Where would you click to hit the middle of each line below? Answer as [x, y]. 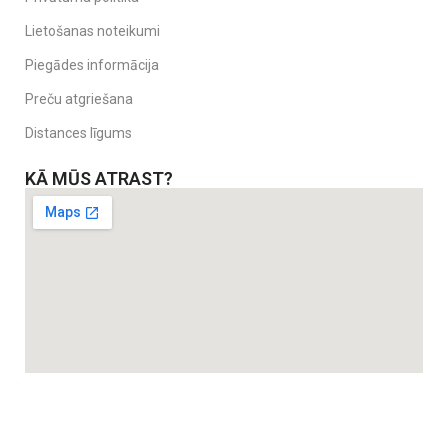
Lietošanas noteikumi [92, 31]
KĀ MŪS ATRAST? [99, 179]
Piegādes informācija [92, 65]
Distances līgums [78, 133]
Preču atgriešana [79, 99]
